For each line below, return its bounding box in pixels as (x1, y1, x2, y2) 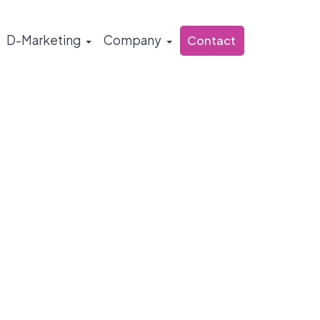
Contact (187, 33, 236, 48)
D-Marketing (6, 32, 81, 48)
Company (104, 32, 162, 48)
